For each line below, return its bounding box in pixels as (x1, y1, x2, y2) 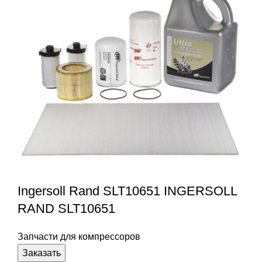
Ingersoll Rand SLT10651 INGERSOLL (18, 183, 237, 198)
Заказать (22, 247, 61, 258)
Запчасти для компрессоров (18, 231, 140, 242)
